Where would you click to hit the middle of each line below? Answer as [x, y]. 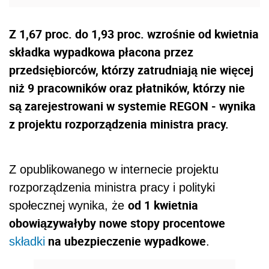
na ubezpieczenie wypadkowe [125, 241]
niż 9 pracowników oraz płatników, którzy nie [127, 88]
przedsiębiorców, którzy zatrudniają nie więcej [131, 70]
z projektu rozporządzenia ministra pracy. [119, 124]
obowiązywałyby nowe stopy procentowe [117, 223]
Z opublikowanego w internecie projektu [114, 170]
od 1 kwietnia [163, 205]
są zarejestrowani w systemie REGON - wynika [132, 106]
